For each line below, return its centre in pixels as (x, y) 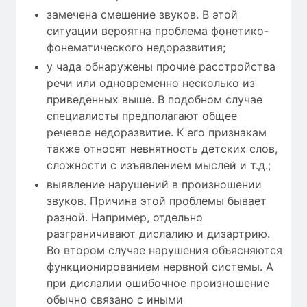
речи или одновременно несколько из (151, 83)
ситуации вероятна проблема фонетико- (158, 30)
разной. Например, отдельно (125, 217)
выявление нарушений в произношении (154, 184)
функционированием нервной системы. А (160, 266)
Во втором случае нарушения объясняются (164, 250)
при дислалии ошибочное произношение (158, 283)
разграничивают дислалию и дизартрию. (158, 233)
